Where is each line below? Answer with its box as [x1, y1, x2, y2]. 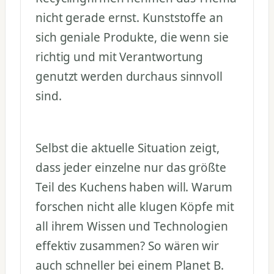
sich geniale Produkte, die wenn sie [35, 29, 229, 45]
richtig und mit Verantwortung [35, 48, 204, 65]
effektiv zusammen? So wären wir [35, 238, 220, 254]
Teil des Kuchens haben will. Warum [35, 179, 232, 196]
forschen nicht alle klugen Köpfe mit [35, 199, 234, 215]
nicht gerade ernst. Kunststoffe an [35, 9, 223, 26]
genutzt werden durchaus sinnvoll [35, 68, 223, 84]
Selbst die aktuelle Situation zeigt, [35, 140, 220, 157]
